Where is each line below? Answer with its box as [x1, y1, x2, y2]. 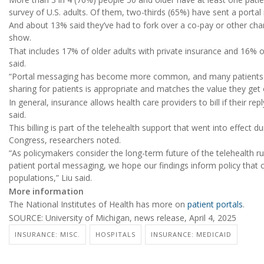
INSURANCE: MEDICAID [151, 230, 232, 239]
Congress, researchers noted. [9, 134, 121, 146]
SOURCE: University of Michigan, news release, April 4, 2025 [9, 212, 236, 223]
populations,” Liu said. [9, 172, 92, 184]
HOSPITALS [95, 230, 136, 239]
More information [9, 185, 84, 197]
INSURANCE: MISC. [15, 230, 80, 239]
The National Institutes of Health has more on [9, 199, 187, 210]
